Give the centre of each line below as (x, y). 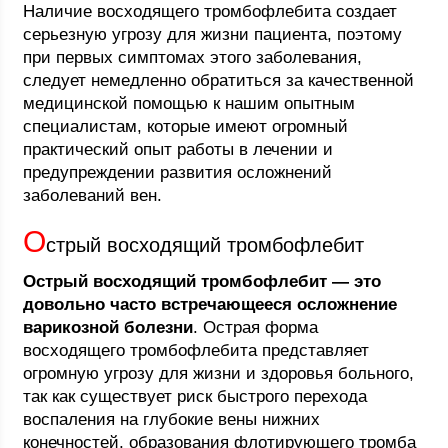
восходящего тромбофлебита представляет (196, 350)
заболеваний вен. (93, 195)
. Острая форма (256, 327)
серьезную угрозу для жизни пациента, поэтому (213, 34)
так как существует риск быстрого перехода (195, 396)
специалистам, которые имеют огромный (186, 126)
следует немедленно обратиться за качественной (219, 80)
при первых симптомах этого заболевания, (193, 57)
